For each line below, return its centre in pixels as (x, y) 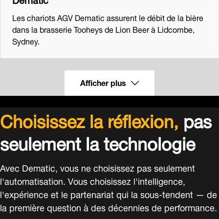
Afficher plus (103, 82)
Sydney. (26, 40)
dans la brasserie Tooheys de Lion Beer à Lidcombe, (103, 28)
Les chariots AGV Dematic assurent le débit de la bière (108, 17)
